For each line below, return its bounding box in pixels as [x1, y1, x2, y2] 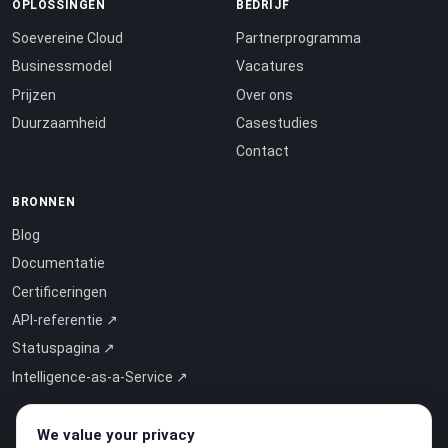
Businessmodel [12, 58, 112, 75]
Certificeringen [12, 283, 107, 300]
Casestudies [236, 115, 318, 132]
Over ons [236, 86, 293, 103]
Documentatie [12, 255, 105, 272]
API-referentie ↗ [12, 312, 118, 329]
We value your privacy [37, 426, 195, 444]
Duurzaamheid [12, 115, 106, 132]
